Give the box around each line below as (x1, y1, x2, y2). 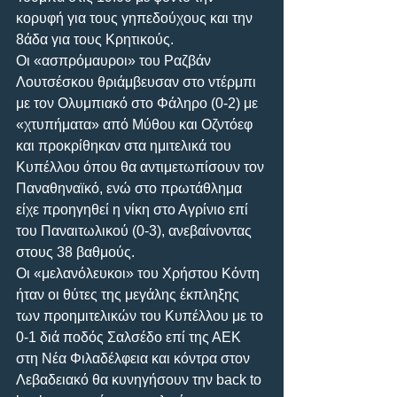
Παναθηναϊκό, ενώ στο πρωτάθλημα (16, 180, 245, 196)
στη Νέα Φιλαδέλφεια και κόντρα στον (16, 350, 253, 366)
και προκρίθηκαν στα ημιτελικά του (16, 137, 235, 153)
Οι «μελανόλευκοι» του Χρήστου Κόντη (16, 265, 263, 281)
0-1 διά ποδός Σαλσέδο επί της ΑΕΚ (16, 329, 245, 345)
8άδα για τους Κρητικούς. (16, 31, 174, 47)
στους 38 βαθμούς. (16, 244, 135, 260)
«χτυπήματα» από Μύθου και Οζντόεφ (16, 116, 256, 132)
